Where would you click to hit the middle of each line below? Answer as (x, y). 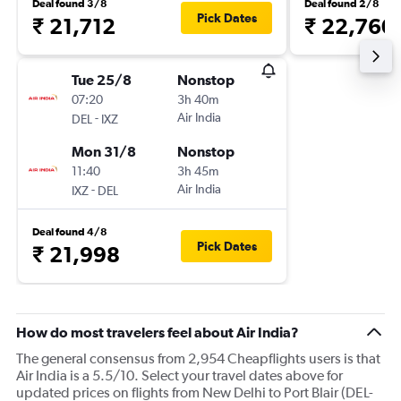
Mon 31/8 (104, 151)
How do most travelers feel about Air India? (158, 332)
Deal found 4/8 (70, 232)
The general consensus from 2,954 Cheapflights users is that (198, 358)
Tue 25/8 (102, 80)
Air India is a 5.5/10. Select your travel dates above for (179, 375)
